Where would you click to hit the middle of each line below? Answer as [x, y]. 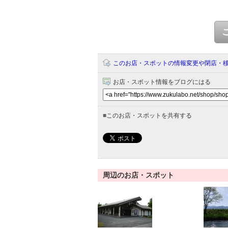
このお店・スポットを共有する [149, 116]
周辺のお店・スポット [138, 175]
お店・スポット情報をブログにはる [162, 82]
